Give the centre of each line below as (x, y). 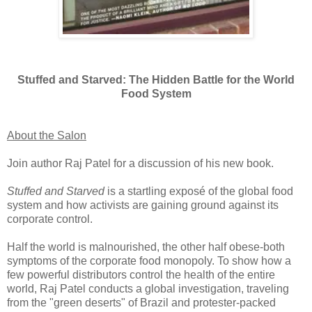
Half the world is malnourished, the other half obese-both (146, 247)
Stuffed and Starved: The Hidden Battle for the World (156, 79)
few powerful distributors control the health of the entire (141, 274)
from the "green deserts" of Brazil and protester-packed (141, 302)
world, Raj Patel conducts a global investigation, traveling (148, 288)
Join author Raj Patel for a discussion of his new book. (140, 163)
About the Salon (47, 135)
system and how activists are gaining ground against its (143, 205)
